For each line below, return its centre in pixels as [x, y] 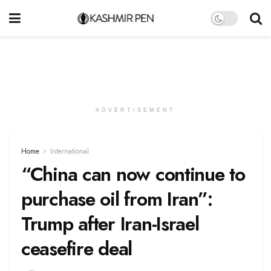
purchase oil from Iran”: [117, 199]
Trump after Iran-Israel [110, 224]
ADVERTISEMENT [135, 110]
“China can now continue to [133, 174]
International [70, 151]
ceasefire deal [77, 249]
